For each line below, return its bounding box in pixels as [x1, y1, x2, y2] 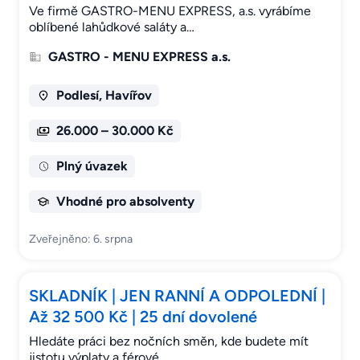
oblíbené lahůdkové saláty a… [29, 19, 194, 35]
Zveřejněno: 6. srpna [29, 232, 133, 247]
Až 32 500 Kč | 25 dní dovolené [29, 307, 257, 327]
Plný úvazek [55, 158, 128, 174]
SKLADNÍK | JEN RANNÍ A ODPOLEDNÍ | [29, 286, 325, 306]
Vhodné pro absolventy [55, 194, 194, 210]
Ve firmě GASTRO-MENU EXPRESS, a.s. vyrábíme [29, 3, 311, 19]
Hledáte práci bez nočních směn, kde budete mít [29, 333, 309, 350]
